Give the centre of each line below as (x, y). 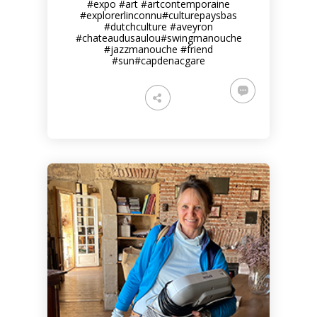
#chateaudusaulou (118, 38)
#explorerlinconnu (121, 15)
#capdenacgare (170, 60)
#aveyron (191, 27)
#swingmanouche (201, 38)
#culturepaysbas (200, 15)
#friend (197, 49)
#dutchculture (136, 27)
